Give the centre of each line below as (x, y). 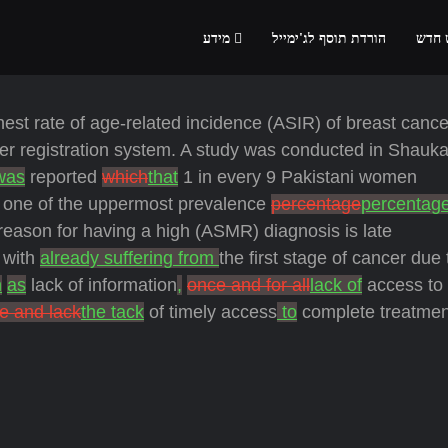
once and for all (248, 285)
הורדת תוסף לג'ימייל (329, 38)
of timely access (210, 312)
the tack (112, 312)
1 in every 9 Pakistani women (297, 177)
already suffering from (129, 258)
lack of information (101, 285)
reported (63, 177)
